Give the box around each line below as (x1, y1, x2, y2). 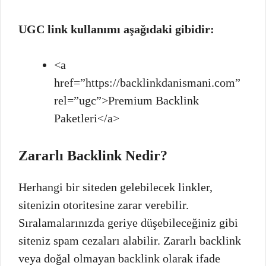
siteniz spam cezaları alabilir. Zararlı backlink (18, 233, 241, 247)
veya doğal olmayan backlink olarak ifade (18, 251, 220, 265)
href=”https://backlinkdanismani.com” (54, 75, 240, 89)
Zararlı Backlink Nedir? (18, 147, 167, 163)
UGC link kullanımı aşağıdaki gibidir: (18, 22, 214, 36)
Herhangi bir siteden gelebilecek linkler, (18, 180, 213, 194)
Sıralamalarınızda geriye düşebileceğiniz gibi (18, 216, 238, 229)
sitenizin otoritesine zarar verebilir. (18, 198, 189, 211)
